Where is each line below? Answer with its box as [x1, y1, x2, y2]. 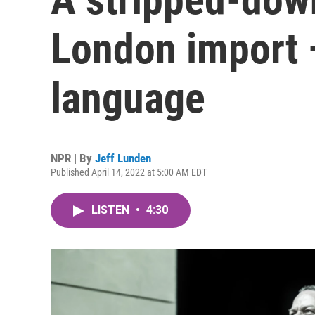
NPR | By [51, 151, 95, 165]
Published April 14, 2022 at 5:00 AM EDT [51, 167, 207, 178]
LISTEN [91, 203, 132, 217]
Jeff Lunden [95, 151, 151, 165]
